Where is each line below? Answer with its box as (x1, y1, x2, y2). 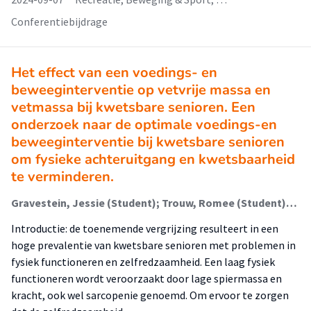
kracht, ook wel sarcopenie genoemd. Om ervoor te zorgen (11, 288, 289, 302)
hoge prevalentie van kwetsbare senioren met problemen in (11, 238, 296, 252)
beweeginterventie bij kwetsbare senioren (11, 133, 285, 151)
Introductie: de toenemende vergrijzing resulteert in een (11, 221, 278, 235)
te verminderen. (11, 167, 114, 186)
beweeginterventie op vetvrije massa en (11, 81, 271, 99)
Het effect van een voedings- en (11, 63, 217, 82)
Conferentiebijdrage (11, 15, 108, 28)
